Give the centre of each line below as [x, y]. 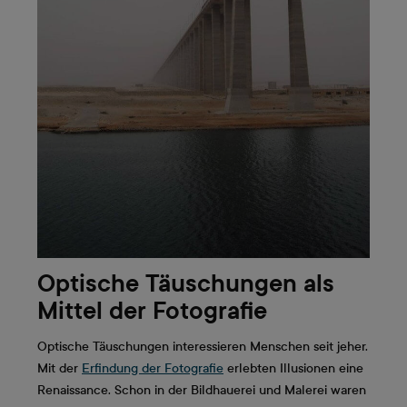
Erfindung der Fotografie [153, 368]
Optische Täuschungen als [186, 283]
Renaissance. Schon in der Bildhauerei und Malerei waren [202, 390]
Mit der [60, 368]
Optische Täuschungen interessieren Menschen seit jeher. [203, 346]
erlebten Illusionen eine [293, 368]
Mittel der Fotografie [152, 310]
